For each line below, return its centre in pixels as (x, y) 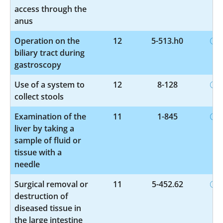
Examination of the (50, 116)
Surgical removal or (51, 184)
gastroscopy (38, 64)
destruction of (41, 196)
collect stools (39, 96)
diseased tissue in (48, 208)
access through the (51, 9)
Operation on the (47, 41)
